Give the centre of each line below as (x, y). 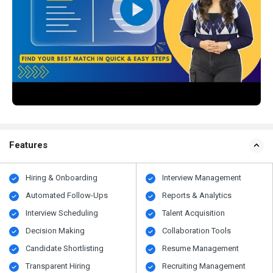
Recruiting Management (204, 266)
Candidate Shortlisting (65, 249)
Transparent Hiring (58, 266)
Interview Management (202, 178)
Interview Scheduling (62, 213)
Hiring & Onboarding (62, 178)
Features (28, 145)
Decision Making (55, 231)
